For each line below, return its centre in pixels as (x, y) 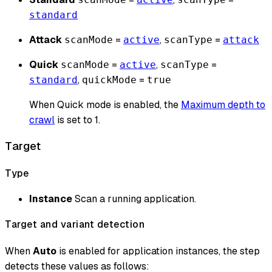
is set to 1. (77, 120)
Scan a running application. (134, 199)
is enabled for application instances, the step (158, 251)
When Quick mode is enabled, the (105, 104)
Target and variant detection (75, 225)
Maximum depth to (223, 104)
